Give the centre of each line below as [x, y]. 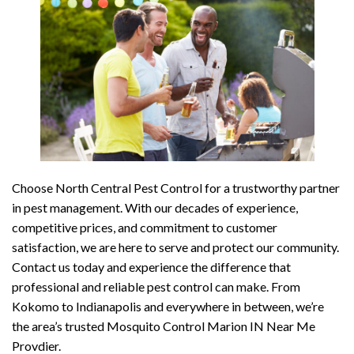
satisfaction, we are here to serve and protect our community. [175, 247]
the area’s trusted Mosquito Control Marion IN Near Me [164, 326]
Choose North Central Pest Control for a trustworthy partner [176, 188]
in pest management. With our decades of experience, [155, 208]
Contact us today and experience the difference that [151, 267]
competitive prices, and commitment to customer [145, 228]
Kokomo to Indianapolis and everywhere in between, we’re [168, 307]
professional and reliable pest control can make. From [156, 287]
